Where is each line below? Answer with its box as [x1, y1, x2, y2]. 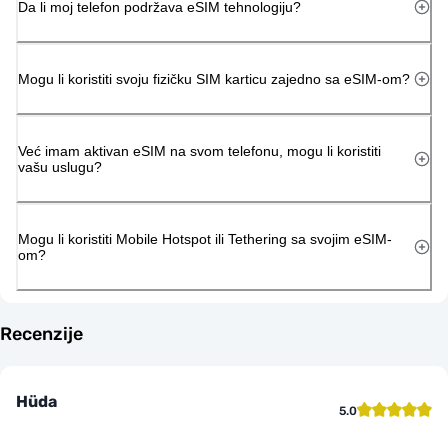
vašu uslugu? [18, 158, 102, 175]
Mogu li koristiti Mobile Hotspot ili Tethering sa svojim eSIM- [18, 230, 392, 247]
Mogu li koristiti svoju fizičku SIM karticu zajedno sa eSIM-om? [18, 70, 410, 87]
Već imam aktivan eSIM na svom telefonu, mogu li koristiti [18, 142, 381, 159]
